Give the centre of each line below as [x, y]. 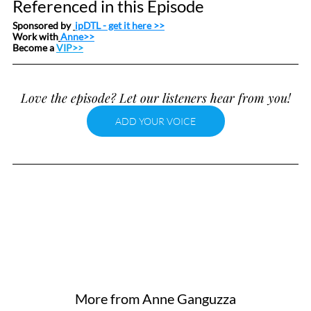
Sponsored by [43, 25]
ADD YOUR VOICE [155, 121]
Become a [34, 47]
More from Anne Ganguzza [155, 298]
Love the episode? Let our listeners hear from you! [155, 98]
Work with [35, 36]
